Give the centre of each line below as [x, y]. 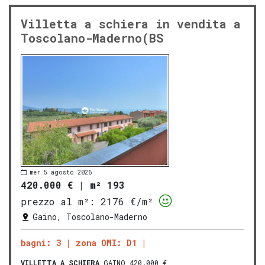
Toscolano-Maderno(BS [92, 38]
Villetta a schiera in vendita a [131, 24]
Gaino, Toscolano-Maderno [90, 217]
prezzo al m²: [58, 202]
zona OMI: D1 [106, 243]
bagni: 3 [41, 243]
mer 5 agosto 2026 [61, 172]
